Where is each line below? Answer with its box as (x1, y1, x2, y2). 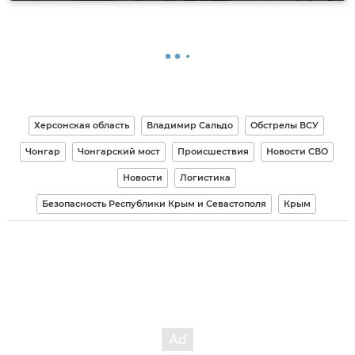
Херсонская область (34, 119, 129, 131)
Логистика (179, 171, 231, 183)
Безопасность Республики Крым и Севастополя (42, 197, 266, 209)
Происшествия (177, 145, 249, 157)
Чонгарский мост (77, 145, 160, 157)
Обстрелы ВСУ (250, 119, 319, 131)
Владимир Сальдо (147, 119, 233, 131)
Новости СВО (265, 145, 328, 157)
